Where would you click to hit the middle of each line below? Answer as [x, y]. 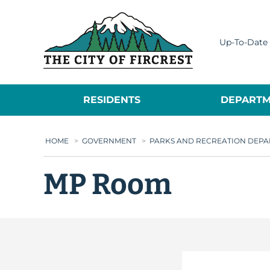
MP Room [108, 184]
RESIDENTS [112, 100]
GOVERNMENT [109, 141]
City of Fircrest [229, 18]
